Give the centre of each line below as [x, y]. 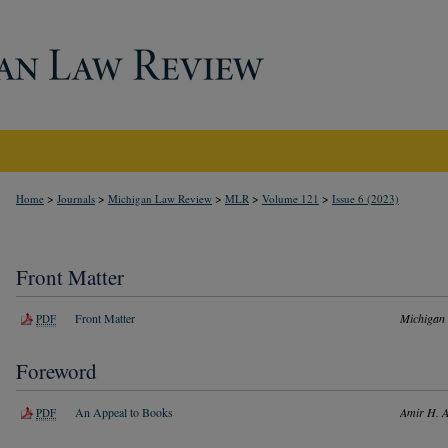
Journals [76, 198]
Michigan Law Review [160, 198]
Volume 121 [290, 198]
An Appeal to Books [124, 411]
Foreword [56, 370]
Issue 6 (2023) [365, 198]
